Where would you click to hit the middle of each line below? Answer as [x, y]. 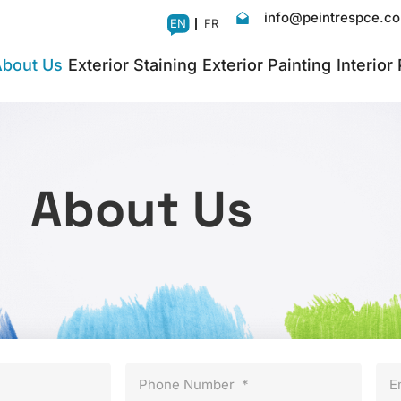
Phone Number [186, 384]
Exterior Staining [132, 64]
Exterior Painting [266, 64]
